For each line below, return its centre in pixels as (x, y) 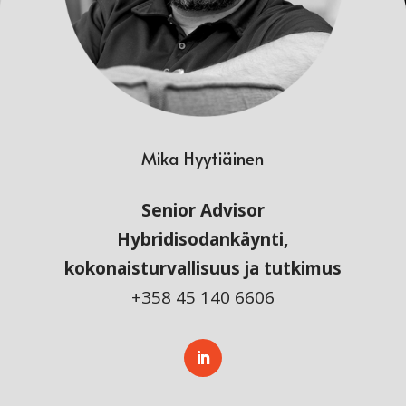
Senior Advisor (203, 211)
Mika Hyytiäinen (203, 158)
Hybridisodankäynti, (203, 240)
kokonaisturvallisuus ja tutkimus (203, 269)
